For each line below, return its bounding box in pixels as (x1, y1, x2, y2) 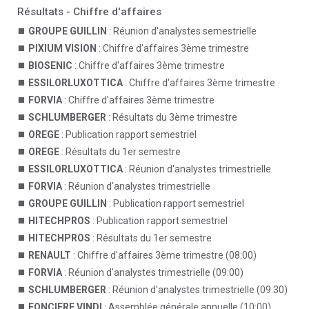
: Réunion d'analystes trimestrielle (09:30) (106, 284, 288, 295)
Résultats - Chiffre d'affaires (17, 6, 161, 18)
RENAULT (28, 250, 71, 261)
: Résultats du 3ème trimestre (106, 112, 237, 123)
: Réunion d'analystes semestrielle (107, 26, 257, 37)
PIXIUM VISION (28, 43, 97, 54)
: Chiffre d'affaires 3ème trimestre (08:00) (71, 250, 257, 261)
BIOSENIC (28, 60, 72, 71)
